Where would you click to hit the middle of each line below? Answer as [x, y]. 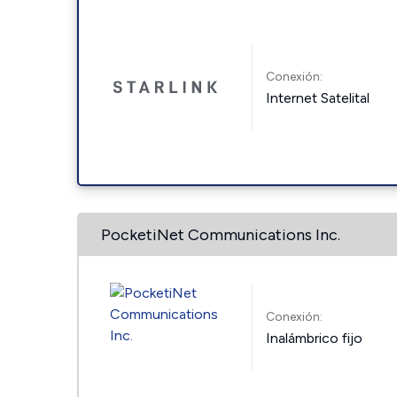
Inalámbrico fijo [315, 338]
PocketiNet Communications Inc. [221, 235]
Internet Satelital [318, 97]
